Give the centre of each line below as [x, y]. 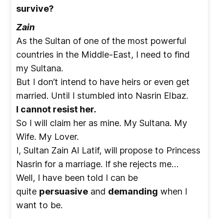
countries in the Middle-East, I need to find [103, 54]
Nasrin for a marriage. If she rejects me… [97, 164]
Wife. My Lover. [47, 136]
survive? [35, 8]
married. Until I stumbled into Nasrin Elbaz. [102, 95]
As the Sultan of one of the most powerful [101, 41]
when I [173, 191]
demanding [133, 191]
